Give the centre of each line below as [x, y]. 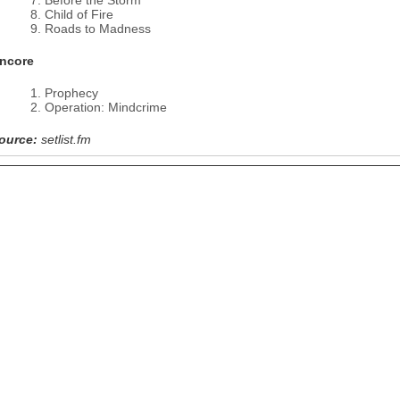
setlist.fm [66, 139]
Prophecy [71, 93]
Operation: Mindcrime [106, 107]
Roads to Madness [98, 29]
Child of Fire [79, 14]
